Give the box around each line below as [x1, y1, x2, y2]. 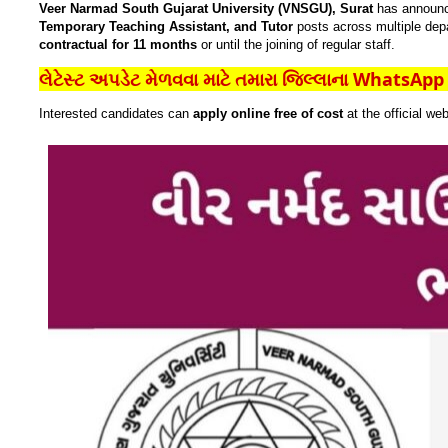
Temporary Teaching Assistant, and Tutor [39, 18, 293, 34]
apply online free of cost [193, 105, 343, 121]
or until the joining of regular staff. [197, 36, 395, 52]
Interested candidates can [39, 105, 193, 121]
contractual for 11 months [39, 36, 197, 52]
